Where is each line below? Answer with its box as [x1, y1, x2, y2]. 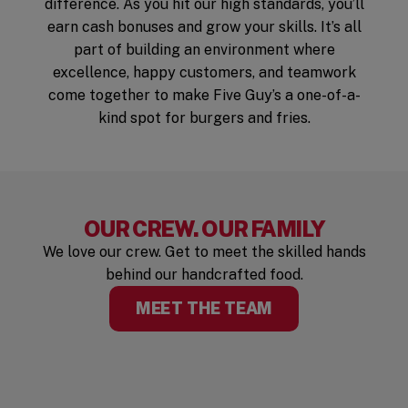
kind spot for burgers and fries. [97, 109, 311, 127]
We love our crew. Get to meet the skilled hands [42, 243, 366, 261]
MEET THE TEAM [135, 299, 273, 319]
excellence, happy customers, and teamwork [52, 64, 356, 82]
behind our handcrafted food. [105, 266, 303, 284]
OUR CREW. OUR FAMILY [83, 216, 325, 242]
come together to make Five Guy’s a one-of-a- [47, 87, 361, 105]
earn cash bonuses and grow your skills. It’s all [46, 18, 362, 36]
